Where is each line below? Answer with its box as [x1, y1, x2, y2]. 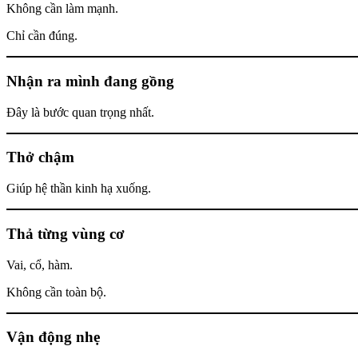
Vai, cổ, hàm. [6, 257, 73, 272]
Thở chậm [6, 149, 74, 166]
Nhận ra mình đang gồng [6, 73, 174, 89]
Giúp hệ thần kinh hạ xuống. [6, 181, 151, 196]
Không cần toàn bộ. [6, 284, 106, 299]
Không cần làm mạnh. [6, 2, 118, 16]
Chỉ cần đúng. [6, 29, 78, 43]
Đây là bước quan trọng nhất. [6, 105, 154, 119]
